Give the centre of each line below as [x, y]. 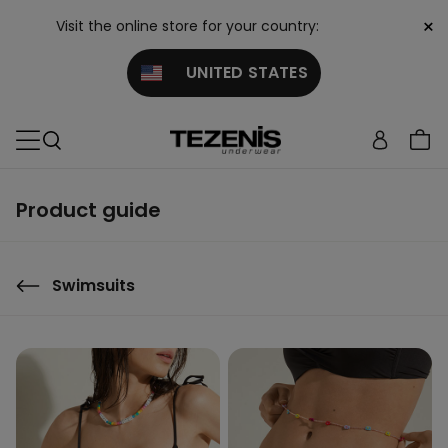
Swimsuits [93, 285]
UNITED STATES [234, 72]
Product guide [88, 210]
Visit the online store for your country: [187, 26]
